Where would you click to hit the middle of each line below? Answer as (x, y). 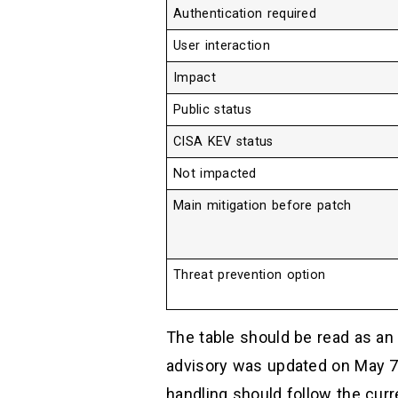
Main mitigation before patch (263, 206)
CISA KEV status (223, 142)
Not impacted (215, 174)
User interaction (222, 46)
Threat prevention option (250, 275)
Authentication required (245, 14)
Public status (213, 110)
